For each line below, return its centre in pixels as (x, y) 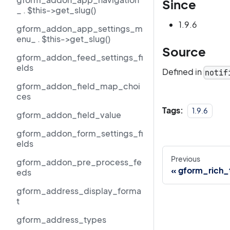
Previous (186, 159)
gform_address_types (61, 219)
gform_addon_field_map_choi (78, 86)
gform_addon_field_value (69, 115)
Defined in (183, 72)
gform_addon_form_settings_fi (80, 133)
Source (184, 52)
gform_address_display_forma (79, 191)
